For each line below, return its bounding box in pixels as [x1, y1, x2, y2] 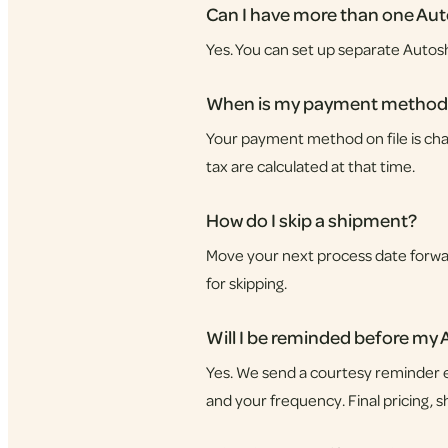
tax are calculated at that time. [206, 155, 415, 177]
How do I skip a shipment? [206, 207, 417, 233]
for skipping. [206, 272, 287, 294]
